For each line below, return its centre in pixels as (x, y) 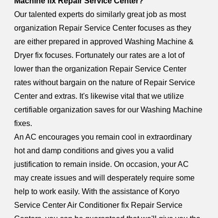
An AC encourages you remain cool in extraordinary (103, 137)
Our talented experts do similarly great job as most (100, 14)
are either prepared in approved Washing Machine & (104, 42)
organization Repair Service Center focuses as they (103, 28)
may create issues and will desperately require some (105, 178)
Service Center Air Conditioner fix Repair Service (99, 205)
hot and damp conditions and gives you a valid (94, 151)
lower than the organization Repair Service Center (100, 69)
